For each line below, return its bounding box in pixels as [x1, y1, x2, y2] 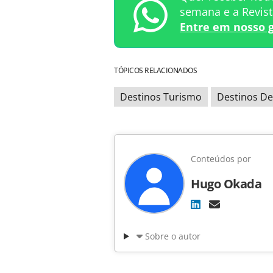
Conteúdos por [191, 153, 251, 165]
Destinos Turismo [120, 90, 202, 104]
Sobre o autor [144, 230, 200, 243]
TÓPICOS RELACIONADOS [114, 65, 197, 76]
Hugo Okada [191, 175, 261, 193]
